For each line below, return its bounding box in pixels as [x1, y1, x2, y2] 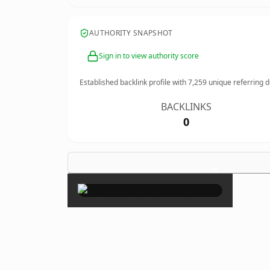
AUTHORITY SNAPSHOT [89, 28, 173, 38]
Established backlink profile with [80, 77, 188, 87]
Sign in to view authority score [99, 51, 199, 61]
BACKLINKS [161, 100, 212, 113]
